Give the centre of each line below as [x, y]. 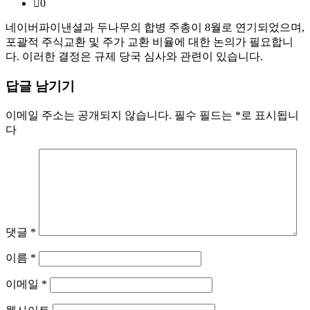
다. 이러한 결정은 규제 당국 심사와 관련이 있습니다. [134, 57]
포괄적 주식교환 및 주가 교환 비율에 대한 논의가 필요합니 [149, 42]
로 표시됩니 [270, 115]
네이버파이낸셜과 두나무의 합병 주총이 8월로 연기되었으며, [155, 28]
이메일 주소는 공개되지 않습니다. [89, 115]
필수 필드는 [205, 115]
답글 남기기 [40, 86]
